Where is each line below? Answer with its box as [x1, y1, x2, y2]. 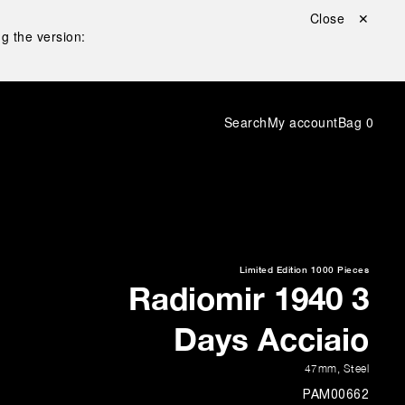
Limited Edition [239, 263, 307, 275]
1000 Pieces [310, 263, 369, 275]
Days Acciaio [174, 319, 369, 358]
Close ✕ [309, 9, 369, 27]
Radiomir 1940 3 [128, 278, 369, 317]
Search [223, 113, 268, 131]
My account [267, 113, 338, 131]
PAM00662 [303, 389, 369, 401]
